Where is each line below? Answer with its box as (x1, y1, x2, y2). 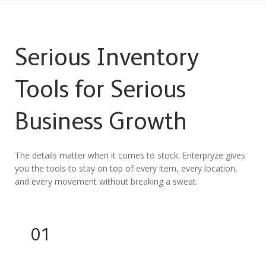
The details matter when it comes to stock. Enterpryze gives (15, 150, 246, 161)
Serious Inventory (15, 46, 199, 72)
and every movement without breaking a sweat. (15, 176, 198, 188)
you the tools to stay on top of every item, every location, (15, 163, 238, 175)
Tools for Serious (15, 78, 186, 104)
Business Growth (15, 110, 188, 136)
